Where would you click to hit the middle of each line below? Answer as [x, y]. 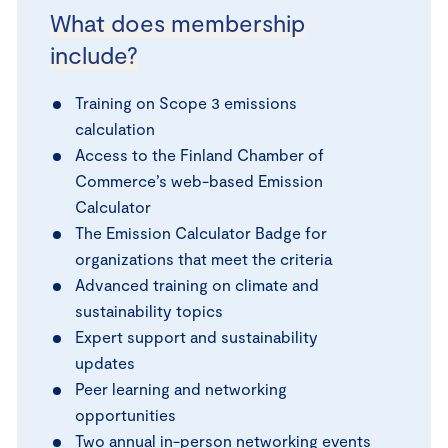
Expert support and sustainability [196, 337]
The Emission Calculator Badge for [201, 233]
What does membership [177, 23]
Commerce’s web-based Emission [199, 181]
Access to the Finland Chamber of [199, 155]
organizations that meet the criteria [203, 259]
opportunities [125, 415]
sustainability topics [149, 311]
